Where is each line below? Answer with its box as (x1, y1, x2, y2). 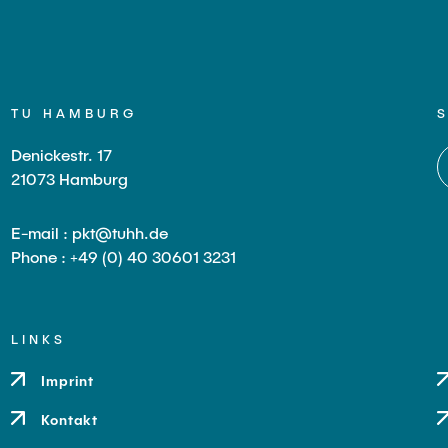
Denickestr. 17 (10, 145, 112, 164)
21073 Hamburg (10, 169, 128, 188)
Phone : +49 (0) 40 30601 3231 (10, 247, 236, 266)
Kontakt (41, 411, 99, 428)
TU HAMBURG (10, 105, 137, 121)
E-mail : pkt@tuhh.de (10, 223, 168, 242)
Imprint (41, 372, 95, 389)
